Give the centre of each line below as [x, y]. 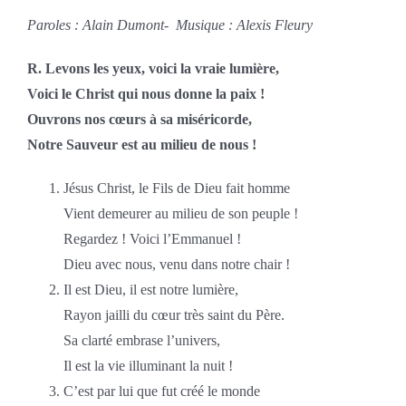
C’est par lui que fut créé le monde [161, 391]
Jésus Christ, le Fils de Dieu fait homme [176, 188]
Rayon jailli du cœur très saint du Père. [174, 314]
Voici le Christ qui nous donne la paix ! [147, 93]
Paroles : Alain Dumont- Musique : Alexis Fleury [169, 24]
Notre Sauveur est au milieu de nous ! [141, 144]
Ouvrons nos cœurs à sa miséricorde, [141, 119]
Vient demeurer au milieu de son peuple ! [180, 213]
